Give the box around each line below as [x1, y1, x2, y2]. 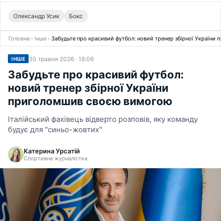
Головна [8, 35, 30, 42]
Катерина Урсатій [24, 147, 80, 155]
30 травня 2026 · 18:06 [29, 55, 94, 63]
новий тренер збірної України [8, 81, 168, 94]
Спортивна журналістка [24, 155, 87, 162]
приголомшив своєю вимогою [8, 95, 172, 108]
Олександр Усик [13, 12, 59, 20]
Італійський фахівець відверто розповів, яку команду [8, 114, 198, 124]
